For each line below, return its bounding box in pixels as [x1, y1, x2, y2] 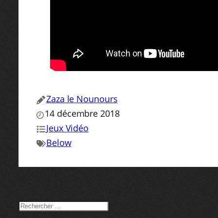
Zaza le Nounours [46, 92, 118, 105]
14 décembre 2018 [45, 107, 120, 119]
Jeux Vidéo [46, 122, 89, 134]
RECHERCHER [18, 200, 85, 216]
